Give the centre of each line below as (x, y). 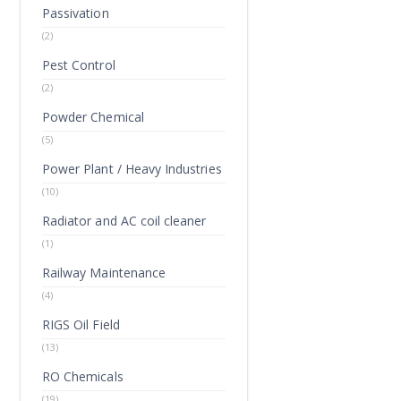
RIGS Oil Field (81, 324)
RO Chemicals (83, 376)
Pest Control (79, 65)
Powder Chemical (93, 117)
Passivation (76, 13)
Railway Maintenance (104, 273)
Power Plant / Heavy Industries (132, 169)
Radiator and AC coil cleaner (124, 221)
